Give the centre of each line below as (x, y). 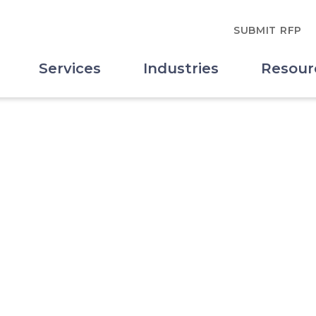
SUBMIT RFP (267, 30)
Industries (181, 68)
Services (70, 68)
